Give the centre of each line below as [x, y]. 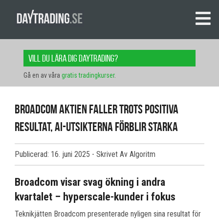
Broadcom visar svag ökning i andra [90, 182]
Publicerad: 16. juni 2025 [53, 154]
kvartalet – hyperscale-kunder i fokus [95, 197]
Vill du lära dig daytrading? [73, 58]
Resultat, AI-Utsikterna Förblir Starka [96, 127]
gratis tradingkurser [88, 76]
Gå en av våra [43, 76]
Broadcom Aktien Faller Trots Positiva [97, 109]
